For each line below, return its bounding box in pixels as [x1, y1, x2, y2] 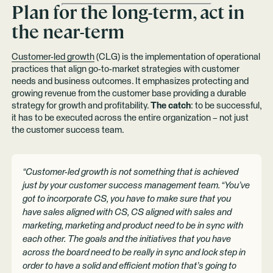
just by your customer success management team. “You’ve [23, 180, 250, 190]
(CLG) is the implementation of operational [94, 52, 260, 62]
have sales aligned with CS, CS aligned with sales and [23, 207, 232, 217]
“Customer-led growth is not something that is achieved [23, 167, 239, 177]
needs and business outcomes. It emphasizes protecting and [11, 76, 249, 86]
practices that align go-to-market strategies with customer [11, 64, 239, 74]
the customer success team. [11, 125, 124, 135]
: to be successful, [190, 101, 261, 110]
